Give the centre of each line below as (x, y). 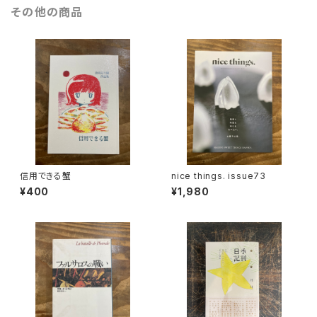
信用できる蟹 (46, 176)
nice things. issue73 (219, 176)
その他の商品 (47, 12)
